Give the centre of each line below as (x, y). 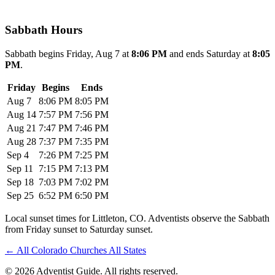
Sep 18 (20, 182)
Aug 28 (21, 141)
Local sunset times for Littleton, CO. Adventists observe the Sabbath (137, 218)
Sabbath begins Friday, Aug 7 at (68, 53)
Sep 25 (20, 195)
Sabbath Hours (44, 29)
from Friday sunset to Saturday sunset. (79, 229)
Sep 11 (20, 168)
